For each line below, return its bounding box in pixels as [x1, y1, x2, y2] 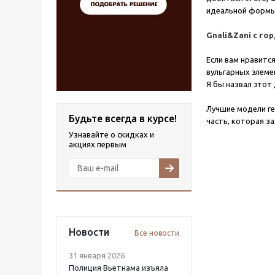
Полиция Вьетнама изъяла [69, 263, 168, 272]
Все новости [134, 229, 179, 237]
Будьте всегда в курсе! [69, 113, 177, 124]
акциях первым [69, 140, 126, 149]
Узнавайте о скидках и [69, 130, 154, 139]
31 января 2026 [69, 251, 125, 260]
